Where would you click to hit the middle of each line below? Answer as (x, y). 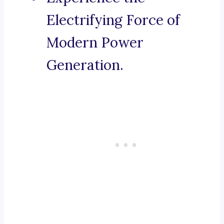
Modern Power (95, 43)
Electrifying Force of (113, 20)
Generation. (85, 65)
